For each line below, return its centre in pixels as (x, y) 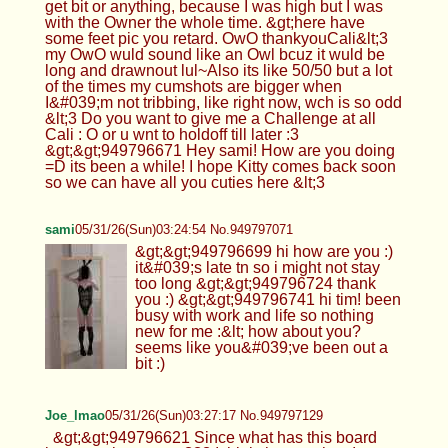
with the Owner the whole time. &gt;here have (204, 22)
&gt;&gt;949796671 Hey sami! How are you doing (219, 150)
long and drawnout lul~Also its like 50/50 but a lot (218, 70)
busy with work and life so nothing (254, 315)
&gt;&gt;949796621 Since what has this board (214, 437)
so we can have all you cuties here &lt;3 (184, 182)
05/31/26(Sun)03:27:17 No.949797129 (213, 415)
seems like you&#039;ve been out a (261, 347)
